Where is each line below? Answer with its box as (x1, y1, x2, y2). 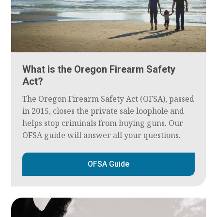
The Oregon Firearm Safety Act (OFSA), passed (22, 93, 194, 105)
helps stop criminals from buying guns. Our (22, 118, 183, 129)
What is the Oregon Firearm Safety (22, 63, 175, 76)
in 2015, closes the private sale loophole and (22, 106, 184, 117)
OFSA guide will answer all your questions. (22, 130, 181, 141)
